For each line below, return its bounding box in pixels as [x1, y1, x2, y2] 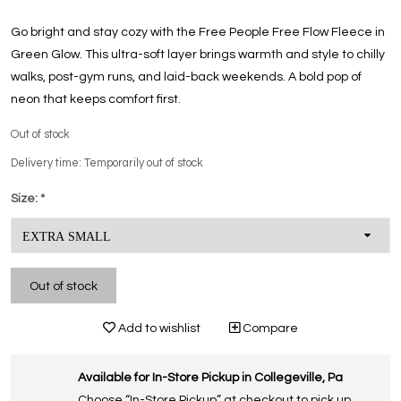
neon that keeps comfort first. [11, 93, 181, 107]
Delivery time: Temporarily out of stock [11, 158, 203, 170]
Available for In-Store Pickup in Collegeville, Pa [78, 371, 343, 385]
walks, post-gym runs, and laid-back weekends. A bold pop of [11, 71, 362, 84]
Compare [240, 322, 298, 336]
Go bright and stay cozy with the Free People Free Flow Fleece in [11, 26, 385, 39]
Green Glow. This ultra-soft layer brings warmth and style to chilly [11, 48, 385, 62]
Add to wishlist [115, 322, 200, 336]
